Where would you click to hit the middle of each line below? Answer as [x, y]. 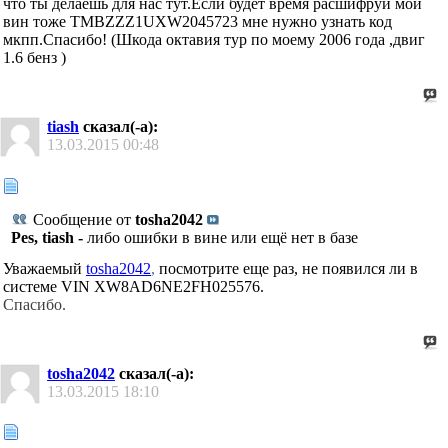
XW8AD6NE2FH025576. [179, 286]
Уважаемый [44, 268]
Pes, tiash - [49, 237]
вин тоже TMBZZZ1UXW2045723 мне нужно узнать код [197, 22]
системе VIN [48, 286]
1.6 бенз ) [34, 58]
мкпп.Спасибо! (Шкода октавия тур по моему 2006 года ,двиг [214, 40]
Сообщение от [82, 219]
